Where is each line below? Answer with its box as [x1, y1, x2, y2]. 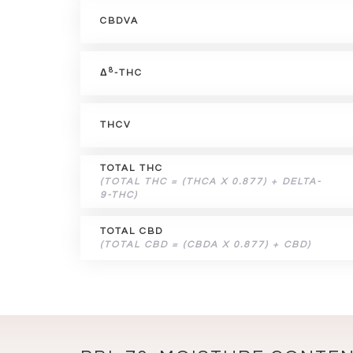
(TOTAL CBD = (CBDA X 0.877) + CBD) [100, 240, 311, 250]
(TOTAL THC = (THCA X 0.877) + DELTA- [100, 176, 321, 187]
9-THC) [100, 190, 138, 200]
